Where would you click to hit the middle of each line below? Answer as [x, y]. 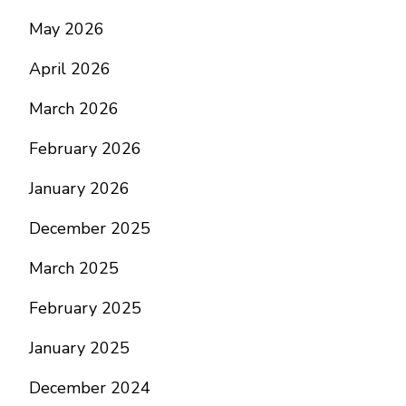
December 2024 [90, 388]
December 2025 [90, 228]
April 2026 [70, 69]
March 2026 [74, 109]
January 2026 [79, 188]
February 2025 [85, 308]
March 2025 [74, 268]
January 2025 [79, 348]
